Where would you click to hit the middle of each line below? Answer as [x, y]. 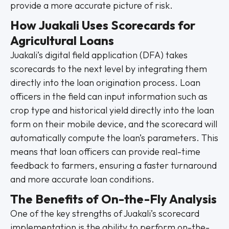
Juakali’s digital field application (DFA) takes [99, 55]
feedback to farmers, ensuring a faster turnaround [113, 165]
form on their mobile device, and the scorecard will [114, 124]
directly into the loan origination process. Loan [105, 83]
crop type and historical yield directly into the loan [112, 110]
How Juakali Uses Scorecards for [103, 25]
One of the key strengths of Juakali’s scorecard [105, 213]
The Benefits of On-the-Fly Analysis [113, 199]
